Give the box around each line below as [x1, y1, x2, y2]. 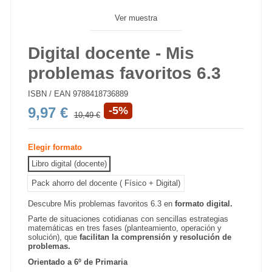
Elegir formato [28, 143, 83, 152]
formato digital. [175, 199, 233, 208]
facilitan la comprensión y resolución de [80, 233, 232, 242]
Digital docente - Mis [28, 43, 195, 63]
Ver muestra [114, 13, 157, 23]
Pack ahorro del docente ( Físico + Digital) [32, 178, 181, 188]
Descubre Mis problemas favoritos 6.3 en [28, 199, 175, 208]
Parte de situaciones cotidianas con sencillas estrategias [28, 214, 229, 224]
